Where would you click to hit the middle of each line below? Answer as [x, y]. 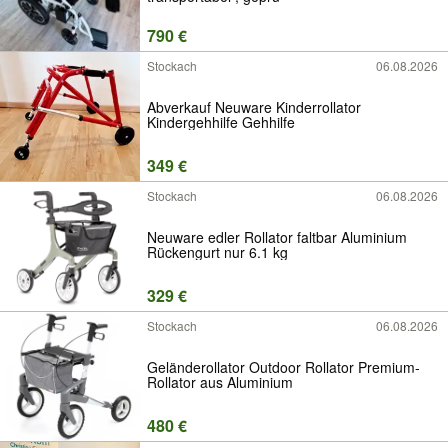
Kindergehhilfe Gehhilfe [221, 121]
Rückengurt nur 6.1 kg [217, 251]
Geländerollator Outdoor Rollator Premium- [283, 366]
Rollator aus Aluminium [220, 381]
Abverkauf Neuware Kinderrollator [254, 106]
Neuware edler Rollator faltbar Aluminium [277, 236]
